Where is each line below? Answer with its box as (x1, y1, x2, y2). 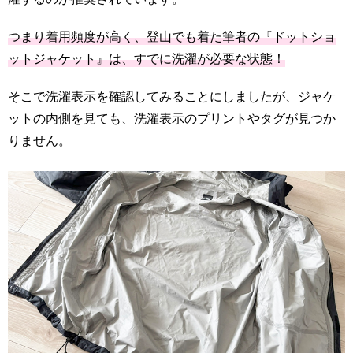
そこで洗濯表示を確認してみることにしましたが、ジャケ (8, 86, 336, 105)
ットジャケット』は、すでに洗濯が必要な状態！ (8, 48, 285, 67)
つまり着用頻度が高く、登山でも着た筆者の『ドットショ (8, 26, 336, 45)
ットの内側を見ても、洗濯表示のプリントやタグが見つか (8, 108, 336, 127)
